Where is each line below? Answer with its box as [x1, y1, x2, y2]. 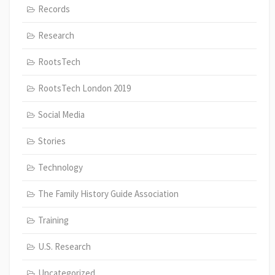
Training [37, 214, 69, 226]
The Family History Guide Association [37, 187, 179, 199]
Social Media [37, 108, 85, 120]
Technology [37, 161, 83, 173]
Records [37, 2, 70, 15]
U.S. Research [37, 240, 91, 252]
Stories [37, 134, 66, 147]
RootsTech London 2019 [37, 82, 131, 94]
